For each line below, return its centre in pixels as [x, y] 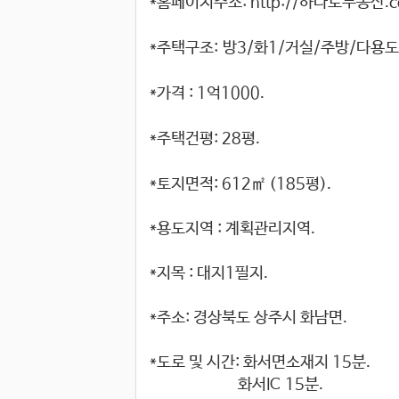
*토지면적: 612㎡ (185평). [240, 185]
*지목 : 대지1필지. [209, 274]
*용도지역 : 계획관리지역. [232, 229]
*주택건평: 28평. [205, 139]
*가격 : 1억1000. [207, 94]
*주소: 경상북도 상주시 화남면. [248, 318]
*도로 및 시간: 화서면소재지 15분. [260, 363]
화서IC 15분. [236, 385]
